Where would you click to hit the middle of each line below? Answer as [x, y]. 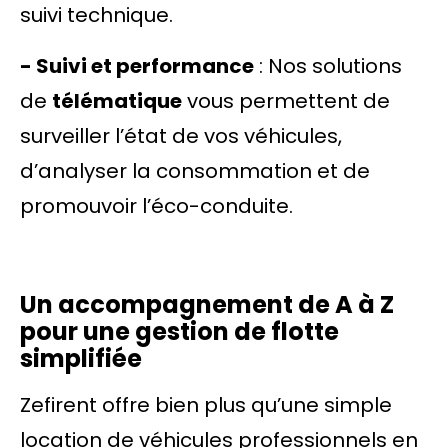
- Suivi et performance [137, 66]
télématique [117, 101]
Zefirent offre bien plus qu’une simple [206, 405]
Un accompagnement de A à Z [207, 304]
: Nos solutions [328, 66]
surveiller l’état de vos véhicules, [181, 136]
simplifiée [81, 358]
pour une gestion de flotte [179, 331]
